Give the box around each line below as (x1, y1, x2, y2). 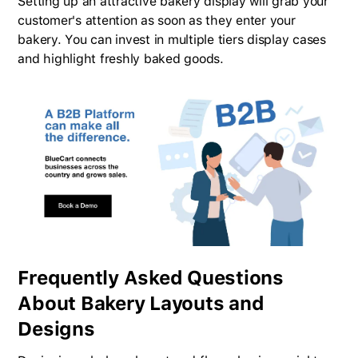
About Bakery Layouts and (18, 291, 265, 315)
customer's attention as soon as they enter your (18, 12, 296, 28)
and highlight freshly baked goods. (18, 50, 224, 66)
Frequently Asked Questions (18, 265, 284, 289)
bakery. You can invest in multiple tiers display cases (18, 31, 326, 47)
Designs (18, 316, 95, 340)
